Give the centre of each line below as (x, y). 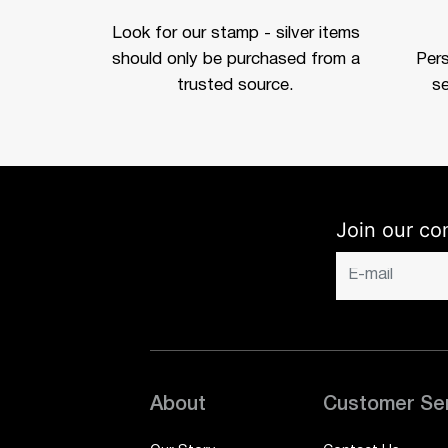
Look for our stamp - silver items (235, 33)
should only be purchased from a (235, 59)
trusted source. (235, 85)
